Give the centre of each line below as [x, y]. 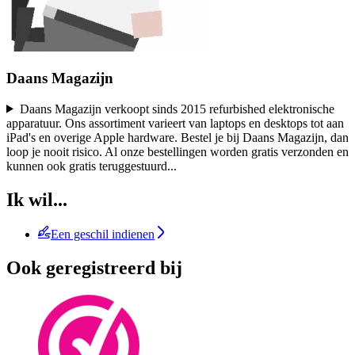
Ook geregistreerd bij [94, 268]
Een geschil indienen [103, 235]
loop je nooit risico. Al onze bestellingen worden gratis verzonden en [177, 151]
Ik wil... [37, 199]
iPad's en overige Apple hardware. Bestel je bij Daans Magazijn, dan [177, 137]
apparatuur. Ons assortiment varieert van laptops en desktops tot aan [175, 123]
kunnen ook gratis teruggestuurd [87, 166]
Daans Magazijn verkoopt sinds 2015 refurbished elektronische [177, 109]
